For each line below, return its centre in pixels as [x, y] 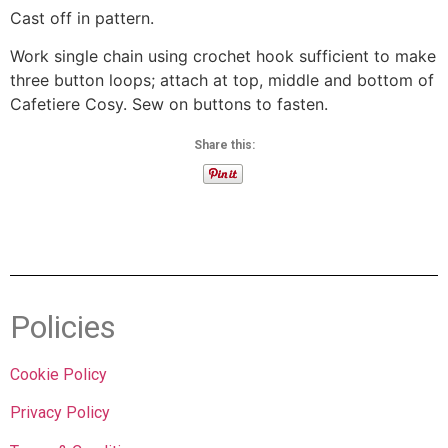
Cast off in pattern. [82, 18]
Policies [63, 326]
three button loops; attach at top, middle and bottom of [222, 80]
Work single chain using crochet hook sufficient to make [223, 56]
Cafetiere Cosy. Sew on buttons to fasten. [169, 104]
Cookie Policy [58, 374]
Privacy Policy [60, 413]
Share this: [224, 144]
